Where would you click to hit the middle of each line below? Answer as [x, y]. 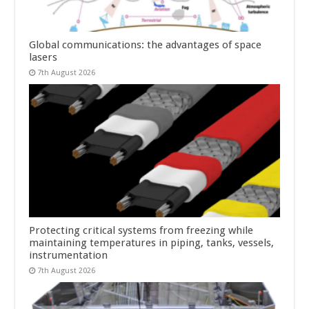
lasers [43, 57]
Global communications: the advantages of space [146, 44]
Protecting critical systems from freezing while [141, 231]
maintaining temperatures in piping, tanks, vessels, [152, 243]
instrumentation [69, 256]
